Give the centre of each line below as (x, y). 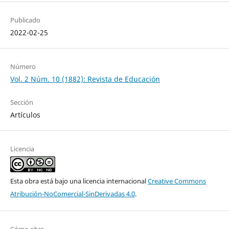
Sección (22, 102)
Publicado (25, 20)
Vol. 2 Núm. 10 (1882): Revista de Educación (85, 79)
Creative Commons (177, 181)
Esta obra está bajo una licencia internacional (79, 181)
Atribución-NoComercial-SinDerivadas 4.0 (73, 194)
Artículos (25, 115)
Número (23, 66)
